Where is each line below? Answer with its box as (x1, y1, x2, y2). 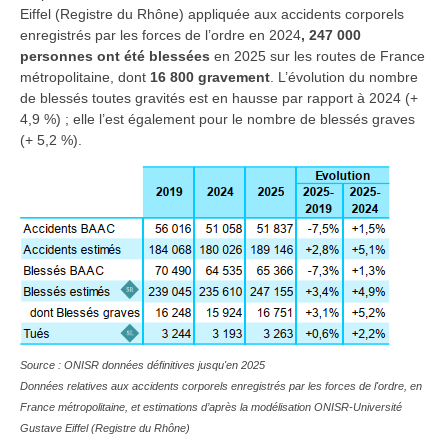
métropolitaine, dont (20, 68, 150, 85)
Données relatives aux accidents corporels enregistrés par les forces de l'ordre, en (20, 380, 422, 393)
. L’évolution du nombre (270, 68, 418, 85)
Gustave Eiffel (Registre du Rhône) (20, 422, 190, 435)
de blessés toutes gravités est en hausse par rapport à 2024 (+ (20, 89, 418, 106)
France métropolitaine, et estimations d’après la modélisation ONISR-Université (20, 401, 402, 414)
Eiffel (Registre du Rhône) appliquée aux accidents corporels (20, 5, 404, 22)
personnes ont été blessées (20, 47, 214, 64)
